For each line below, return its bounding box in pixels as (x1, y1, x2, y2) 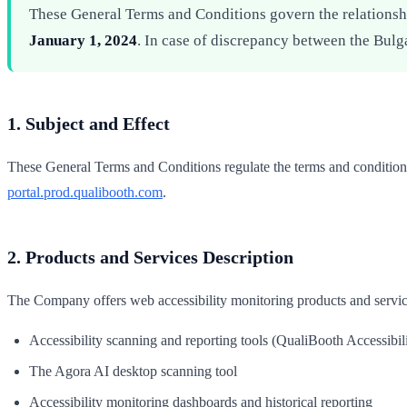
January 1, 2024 (29, 31, 137, 49)
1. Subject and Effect (7, 113, 170, 134)
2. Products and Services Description (7, 246, 293, 267)
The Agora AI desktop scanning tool (29, 363, 237, 379)
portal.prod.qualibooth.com (7, 184, 163, 200)
